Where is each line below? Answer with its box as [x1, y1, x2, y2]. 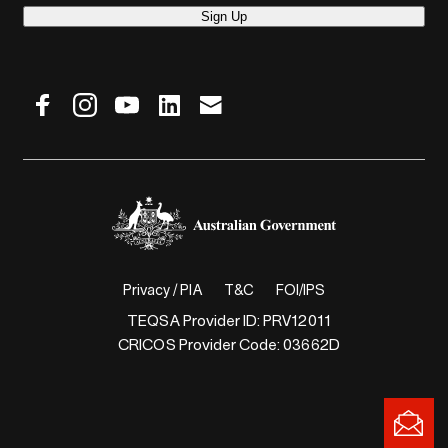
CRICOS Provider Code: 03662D [118, 338, 340, 353]
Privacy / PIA [122, 284, 202, 298]
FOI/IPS [275, 284, 326, 298]
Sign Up [200, 9, 247, 24]
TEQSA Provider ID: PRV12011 [127, 314, 331, 329]
